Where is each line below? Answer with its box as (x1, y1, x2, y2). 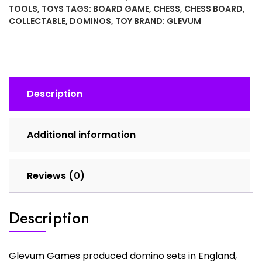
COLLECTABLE (9, 15, 65, 27)
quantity (8, 80, 46, 94)
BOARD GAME (93, 3, 149, 15)
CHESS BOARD (184, 3, 243, 15)
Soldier (8, 51, 39, 65)
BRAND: (134, 15, 167, 27)
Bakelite (8, 9, 45, 23)
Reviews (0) (27, 169, 85, 182)
